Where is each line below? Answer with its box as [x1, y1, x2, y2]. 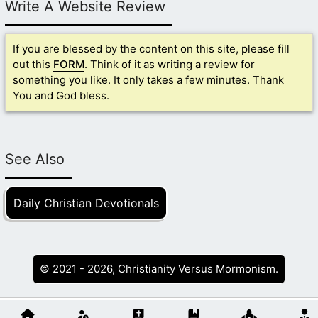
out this [13, 57, 53, 71]
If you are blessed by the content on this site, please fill [13, 41, 290, 55]
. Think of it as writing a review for [84, 57, 255, 71]
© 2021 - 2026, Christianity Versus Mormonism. [40, 262, 278, 276]
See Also [5, 150, 65, 168]
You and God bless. [13, 88, 109, 102]
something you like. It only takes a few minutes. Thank [13, 72, 284, 87]
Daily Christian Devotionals [13, 196, 159, 211]
